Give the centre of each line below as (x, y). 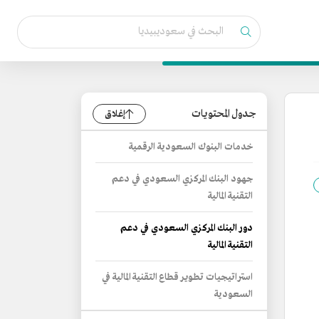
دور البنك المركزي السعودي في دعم (187, 228)
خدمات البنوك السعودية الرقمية (191, 147)
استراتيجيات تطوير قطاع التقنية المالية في (177, 277)
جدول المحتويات (224, 114)
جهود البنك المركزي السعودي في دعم (182, 179)
